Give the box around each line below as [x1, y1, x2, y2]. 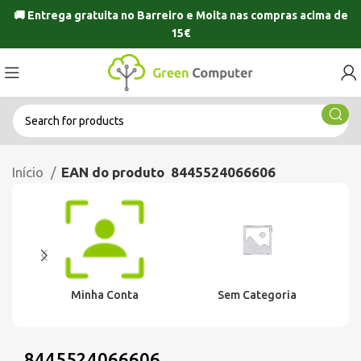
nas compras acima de [226, 9, 348, 22]
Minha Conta [70, 288, 139, 301]
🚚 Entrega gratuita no [13, 9, 137, 22]
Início [12, 164, 47, 180]
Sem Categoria [217, 288, 297, 301]
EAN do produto [61, 164, 164, 180]
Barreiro [136, 9, 184, 22]
